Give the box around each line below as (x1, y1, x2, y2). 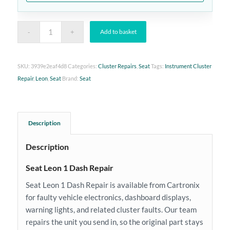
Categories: (67, 62, 98, 69)
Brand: (62, 74, 80, 82)
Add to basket (100, 27, 137, 35)
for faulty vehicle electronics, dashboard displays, (25, 192, 191, 202)
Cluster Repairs (98, 62, 137, 69)
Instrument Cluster (164, 62, 212, 69)
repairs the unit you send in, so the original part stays (25, 217, 203, 226)
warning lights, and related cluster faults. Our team (25, 204, 197, 214)
